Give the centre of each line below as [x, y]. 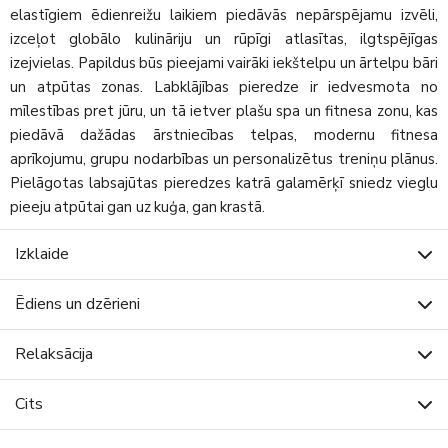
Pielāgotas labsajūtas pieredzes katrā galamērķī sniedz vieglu [224, 182]
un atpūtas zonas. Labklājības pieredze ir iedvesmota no [224, 86]
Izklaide [42, 253]
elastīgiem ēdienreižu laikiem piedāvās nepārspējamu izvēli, [224, 14]
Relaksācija [54, 353]
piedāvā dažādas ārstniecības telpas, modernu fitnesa [224, 134]
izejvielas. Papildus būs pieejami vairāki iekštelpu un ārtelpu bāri [224, 62]
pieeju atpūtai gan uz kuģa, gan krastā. [138, 206]
